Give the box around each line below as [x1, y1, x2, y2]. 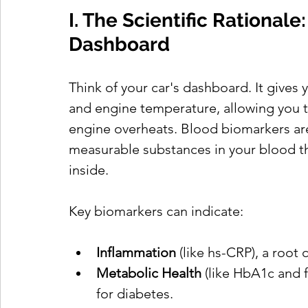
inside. [69, 162, 109, 179]
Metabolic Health [96, 265, 201, 282]
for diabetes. [96, 285, 173, 302]
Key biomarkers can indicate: [69, 203, 243, 220]
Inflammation [96, 244, 176, 261]
